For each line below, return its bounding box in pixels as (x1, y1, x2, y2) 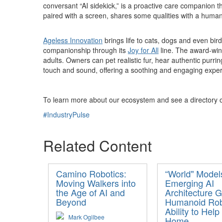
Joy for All (128, 45, 159, 55)
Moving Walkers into (56, 176, 136, 189)
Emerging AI (165, 176, 214, 189)
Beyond (56, 195, 86, 208)
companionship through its (43, 45, 128, 55)
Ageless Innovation (43, 35, 103, 45)
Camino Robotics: (56, 167, 126, 180)
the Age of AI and (56, 186, 125, 199)
